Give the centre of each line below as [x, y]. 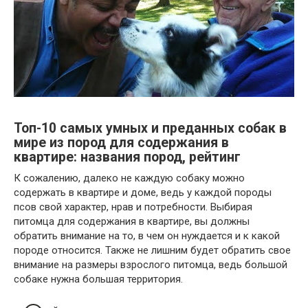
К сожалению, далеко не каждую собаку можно [129, 178]
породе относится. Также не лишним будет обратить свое [152, 250]
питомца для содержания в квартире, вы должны [132, 221]
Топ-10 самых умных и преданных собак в [150, 128]
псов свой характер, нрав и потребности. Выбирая [133, 207]
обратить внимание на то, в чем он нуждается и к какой [147, 235]
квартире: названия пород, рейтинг [127, 157]
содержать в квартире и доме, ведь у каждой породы [143, 192]
